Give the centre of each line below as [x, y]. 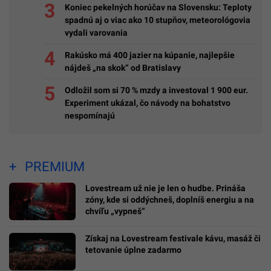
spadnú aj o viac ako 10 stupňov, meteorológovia [158, 20]
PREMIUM [54, 167]
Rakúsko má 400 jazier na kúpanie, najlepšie [150, 55]
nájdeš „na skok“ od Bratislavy [123, 67]
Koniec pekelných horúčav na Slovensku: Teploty [158, 7]
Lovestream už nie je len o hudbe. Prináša [165, 188]
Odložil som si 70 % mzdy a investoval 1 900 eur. [156, 90]
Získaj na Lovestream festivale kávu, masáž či [173, 239]
